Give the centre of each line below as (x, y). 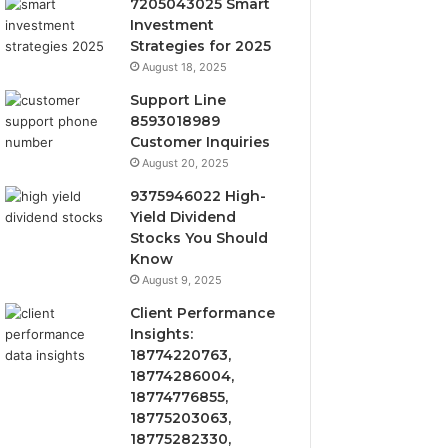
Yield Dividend (183, 217)
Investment (172, 25)
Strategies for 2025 (201, 46)
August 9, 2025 (182, 280)
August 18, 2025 (185, 67)
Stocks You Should (199, 238)
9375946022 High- (198, 196)
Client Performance (203, 313)
